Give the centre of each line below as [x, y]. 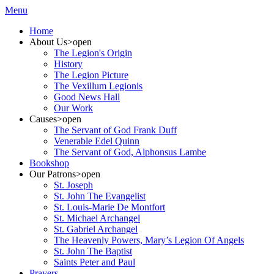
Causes [43, 119]
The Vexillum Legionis [98, 86]
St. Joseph [73, 185]
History [68, 64]
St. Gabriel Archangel [96, 229]
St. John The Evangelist [100, 196]
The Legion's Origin [93, 53]
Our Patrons [53, 174]
